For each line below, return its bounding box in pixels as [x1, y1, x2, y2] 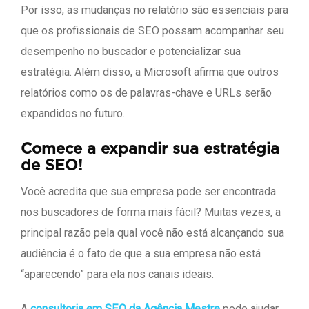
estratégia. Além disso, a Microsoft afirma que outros [21, 66, 279, 79]
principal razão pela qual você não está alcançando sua [21, 226, 284, 240]
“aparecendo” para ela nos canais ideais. [21, 268, 214, 281]
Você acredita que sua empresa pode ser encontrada [21, 185, 276, 199]
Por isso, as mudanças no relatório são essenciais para [21, 3, 288, 17]
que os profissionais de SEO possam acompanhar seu [21, 24, 284, 38]
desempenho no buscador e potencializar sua [21, 45, 241, 59]
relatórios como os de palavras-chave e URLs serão [21, 86, 272, 100]
